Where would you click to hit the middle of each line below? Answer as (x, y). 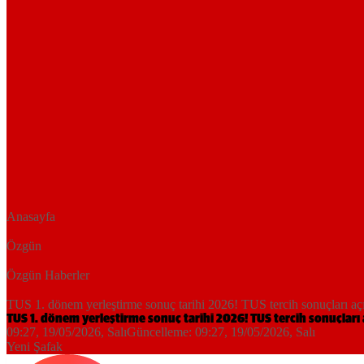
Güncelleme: (161, 332)
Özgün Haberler (48, 275)
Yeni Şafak (35, 347)
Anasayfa (31, 217)
